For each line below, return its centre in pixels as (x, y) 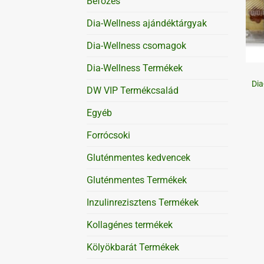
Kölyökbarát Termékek (133, 247)
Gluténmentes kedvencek (138, 157)
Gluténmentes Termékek (137, 180)
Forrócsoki (108, 135)
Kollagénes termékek (130, 225)
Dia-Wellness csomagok (136, 45)
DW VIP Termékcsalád (133, 90)
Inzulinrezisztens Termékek (143, 202)
